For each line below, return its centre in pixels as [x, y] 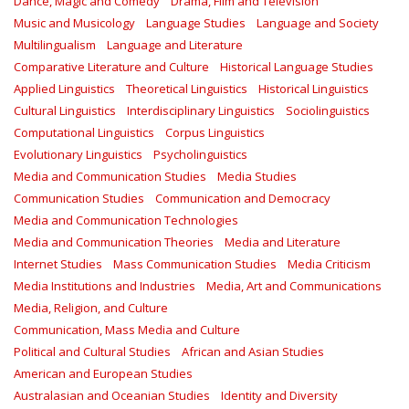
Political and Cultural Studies [92, 351]
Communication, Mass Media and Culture [127, 330]
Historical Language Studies [297, 67]
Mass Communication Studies [195, 264]
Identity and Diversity [279, 395]
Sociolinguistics [328, 110]
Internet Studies [58, 264]
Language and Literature [175, 45]
